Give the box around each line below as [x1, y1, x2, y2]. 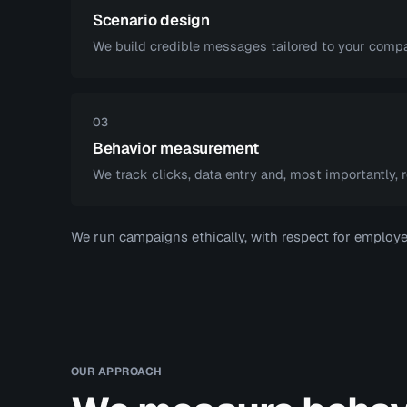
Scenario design [92, 10, 210, 30]
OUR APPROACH [70, 364, 163, 379]
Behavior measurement [92, 138, 259, 158]
